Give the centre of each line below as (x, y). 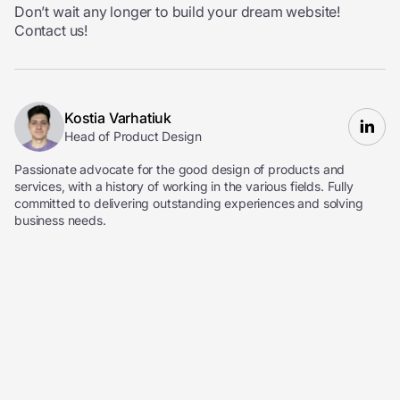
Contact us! (51, 30)
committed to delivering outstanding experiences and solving (189, 203)
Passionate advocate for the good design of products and (180, 169)
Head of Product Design (133, 136)
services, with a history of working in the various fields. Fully (184, 186)
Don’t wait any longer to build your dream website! (178, 12)
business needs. (60, 220)
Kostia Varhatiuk (118, 118)
